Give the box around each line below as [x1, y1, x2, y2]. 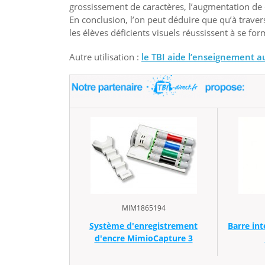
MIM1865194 [121, 202, 166, 213]
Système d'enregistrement [89, 219, 198, 231]
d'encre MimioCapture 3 [94, 232, 193, 244]
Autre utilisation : [69, 51, 141, 63]
